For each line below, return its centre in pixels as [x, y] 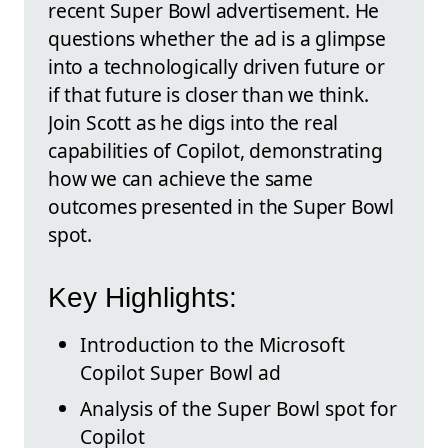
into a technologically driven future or [216, 67]
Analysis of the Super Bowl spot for [238, 408]
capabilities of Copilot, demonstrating [215, 151]
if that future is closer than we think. [208, 95]
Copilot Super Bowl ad [180, 372]
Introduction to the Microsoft [212, 344]
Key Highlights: [142, 297]
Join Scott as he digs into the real [193, 123]
